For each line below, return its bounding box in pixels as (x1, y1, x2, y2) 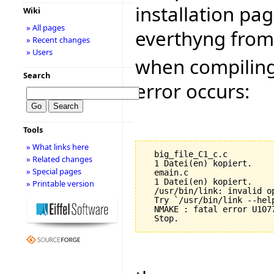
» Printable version (26, 178, 94, 189)
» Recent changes (26, 34, 90, 45)
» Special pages (26, 166, 81, 177)
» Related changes (26, 154, 92, 165)
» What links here (26, 141, 89, 152)
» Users (26, 46, 53, 57)
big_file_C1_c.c (144, 149, 228, 159)
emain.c (144, 167, 188, 177)
